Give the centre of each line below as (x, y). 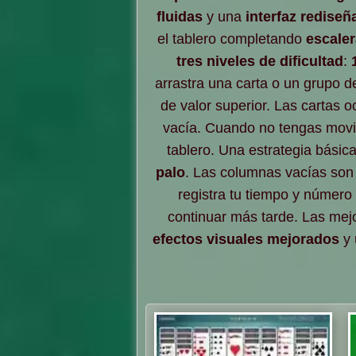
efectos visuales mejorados (246, 239)
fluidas (180, 16)
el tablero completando (232, 39)
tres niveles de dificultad (260, 61)
